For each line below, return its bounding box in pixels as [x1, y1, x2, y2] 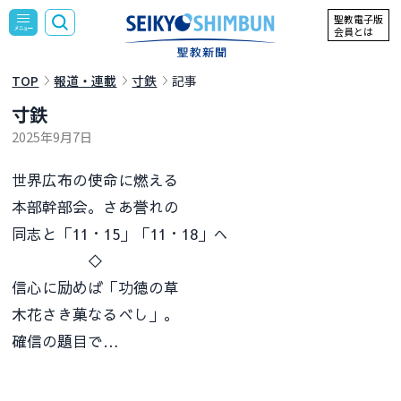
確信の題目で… [12, 329, 120, 352]
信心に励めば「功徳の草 [12, 276, 180, 298]
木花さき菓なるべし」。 [12, 303, 180, 325]
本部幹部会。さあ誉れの [12, 195, 180, 218]
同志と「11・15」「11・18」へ [12, 222, 229, 244]
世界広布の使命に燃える [12, 168, 180, 191]
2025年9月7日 [12, 126, 93, 146]
